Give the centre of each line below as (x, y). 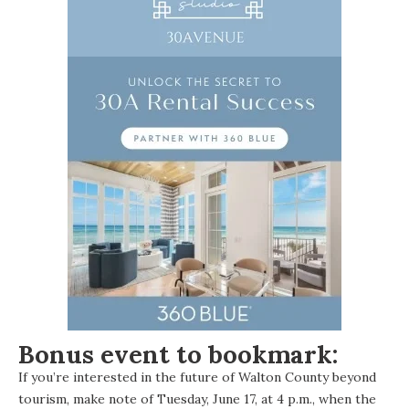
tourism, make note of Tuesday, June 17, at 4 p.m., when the (197, 399)
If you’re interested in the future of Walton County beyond (197, 377)
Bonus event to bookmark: (178, 354)
